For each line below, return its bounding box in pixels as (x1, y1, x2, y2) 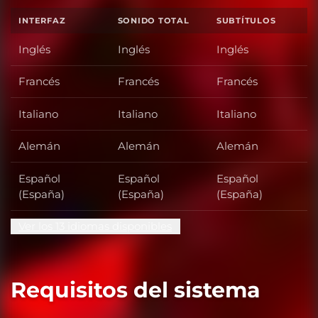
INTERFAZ (18, 16, 66, 26)
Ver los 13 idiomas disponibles (18, 219, 172, 234)
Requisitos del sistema (11, 277, 261, 304)
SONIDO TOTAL (117, 16, 190, 26)
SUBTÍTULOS (216, 16, 276, 26)
